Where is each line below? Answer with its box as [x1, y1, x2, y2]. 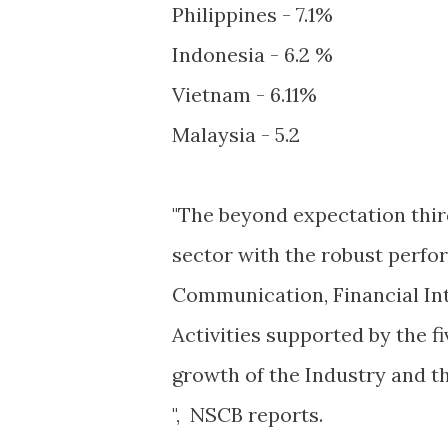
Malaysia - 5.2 [172, 122, 300, 147]
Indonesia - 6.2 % [172, 42, 333, 67]
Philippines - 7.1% [172, 2, 333, 27]
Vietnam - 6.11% [172, 82, 317, 107]
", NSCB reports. [172, 402, 323, 427]
